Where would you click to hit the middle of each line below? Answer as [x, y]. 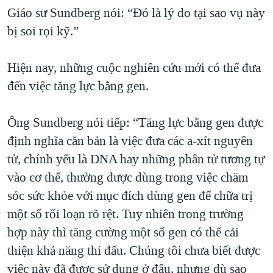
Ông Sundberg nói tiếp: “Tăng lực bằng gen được [135, 123]
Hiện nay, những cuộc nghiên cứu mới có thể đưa [134, 68]
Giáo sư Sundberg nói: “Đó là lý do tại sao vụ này [136, 13]
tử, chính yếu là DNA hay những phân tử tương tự [136, 159]
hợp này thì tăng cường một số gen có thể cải [123, 232]
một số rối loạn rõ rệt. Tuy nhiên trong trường [126, 214]
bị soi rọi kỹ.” [43, 31]
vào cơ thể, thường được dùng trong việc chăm [128, 178]
